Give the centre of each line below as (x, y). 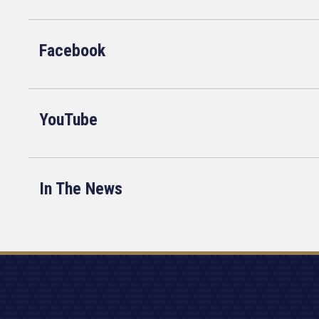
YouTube (68, 120)
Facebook (72, 51)
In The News (81, 189)
